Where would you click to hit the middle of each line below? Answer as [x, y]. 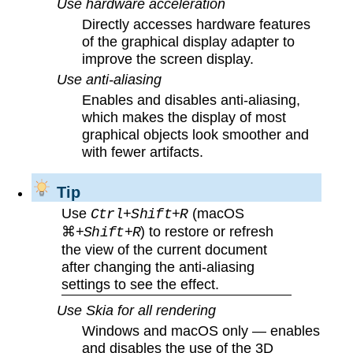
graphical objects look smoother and [196, 134]
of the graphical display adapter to [189, 41]
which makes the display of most [184, 117]
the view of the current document [164, 249]
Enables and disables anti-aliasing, [191, 99]
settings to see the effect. [140, 284]
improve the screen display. [168, 58]
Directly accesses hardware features [197, 24]
